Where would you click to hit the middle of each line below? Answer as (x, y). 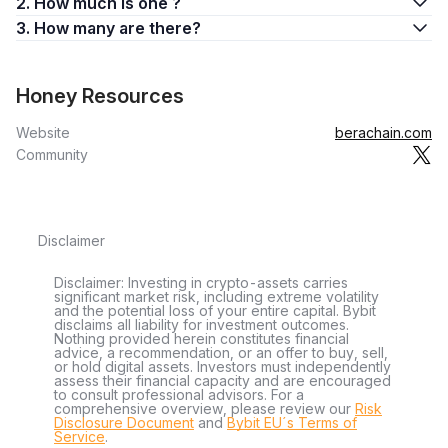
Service (79, 436)
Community (52, 154)
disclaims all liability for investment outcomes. (201, 324)
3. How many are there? (160, 28)
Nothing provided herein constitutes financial (201, 338)
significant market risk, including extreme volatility (216, 296)
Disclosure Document (124, 422)
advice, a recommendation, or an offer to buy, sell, (221, 352)
